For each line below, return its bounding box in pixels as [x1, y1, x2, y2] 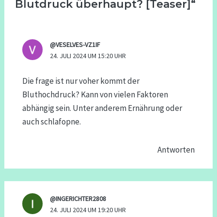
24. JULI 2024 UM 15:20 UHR [49, 51, 126, 61]
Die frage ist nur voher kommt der [22, 75, 139, 86]
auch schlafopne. [22, 116, 81, 127]
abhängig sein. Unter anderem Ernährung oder [22, 102, 182, 113]
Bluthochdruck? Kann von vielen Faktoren [22, 89, 168, 100]
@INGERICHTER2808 [49, 194, 106, 203]
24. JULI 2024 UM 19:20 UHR [49, 205, 126, 215]
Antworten [157, 144, 195, 155]
